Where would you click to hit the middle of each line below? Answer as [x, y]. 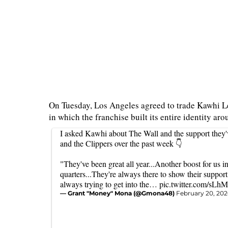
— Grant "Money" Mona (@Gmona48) [118, 193]
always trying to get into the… [110, 184]
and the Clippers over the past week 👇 [121, 143]
